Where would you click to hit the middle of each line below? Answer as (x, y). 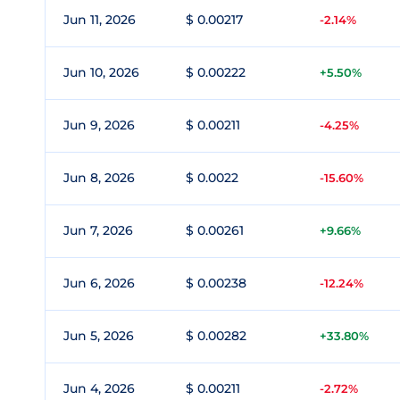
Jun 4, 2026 (99, 388)
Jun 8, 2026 (99, 178)
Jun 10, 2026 (101, 72)
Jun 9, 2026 (99, 125)
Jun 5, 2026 (99, 336)
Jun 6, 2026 (99, 283)
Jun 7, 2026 (98, 230)
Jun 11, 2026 (100, 20)
